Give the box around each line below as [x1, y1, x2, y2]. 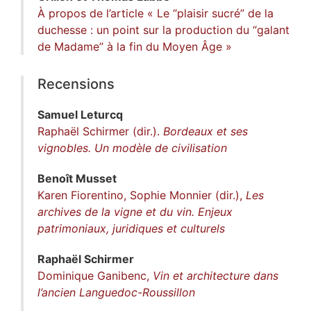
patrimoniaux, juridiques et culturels [37, 221, 225, 236]
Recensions [37, 76, 115, 93]
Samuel [37, 108, 81, 122]
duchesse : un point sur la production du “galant [37, 23, 289, 37]
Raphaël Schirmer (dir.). [37, 124, 163, 139]
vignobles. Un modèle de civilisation [37, 141, 227, 155]
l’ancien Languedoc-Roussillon [37, 285, 195, 300]
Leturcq [81, 108, 123, 122]
